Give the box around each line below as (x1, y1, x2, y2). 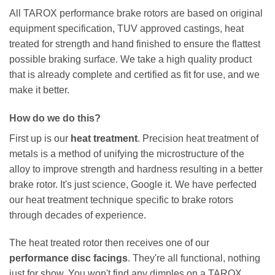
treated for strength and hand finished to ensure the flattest (9, 38, 260, 49)
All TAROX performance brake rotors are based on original (9, 7, 263, 18)
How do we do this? (9, 112, 101, 123)
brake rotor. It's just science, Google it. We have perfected (9, 179, 257, 190)
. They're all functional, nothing (128, 253, 260, 264)
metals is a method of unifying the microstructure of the (9, 148, 244, 159)
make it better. (9, 84, 69, 95)
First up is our (9, 133, 71, 144)
